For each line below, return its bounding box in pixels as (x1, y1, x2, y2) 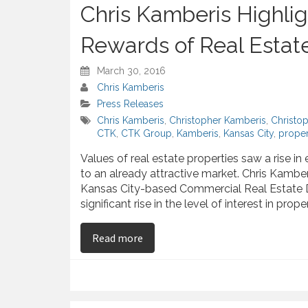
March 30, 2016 (97, 65, 166, 76)
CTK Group (121, 127, 172, 139)
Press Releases (97, 98, 164, 109)
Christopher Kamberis (169, 114, 266, 126)
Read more (92, 230, 143, 245)
